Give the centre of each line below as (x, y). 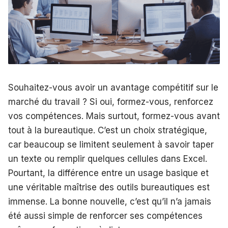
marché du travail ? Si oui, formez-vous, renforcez (111, 102)
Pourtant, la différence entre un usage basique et (108, 173)
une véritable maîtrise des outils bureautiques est (109, 188)
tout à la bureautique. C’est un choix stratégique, (108, 131)
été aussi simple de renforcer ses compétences (105, 216)
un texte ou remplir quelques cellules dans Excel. (108, 159)
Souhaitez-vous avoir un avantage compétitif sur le (113, 88)
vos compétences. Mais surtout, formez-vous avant (114, 116)
